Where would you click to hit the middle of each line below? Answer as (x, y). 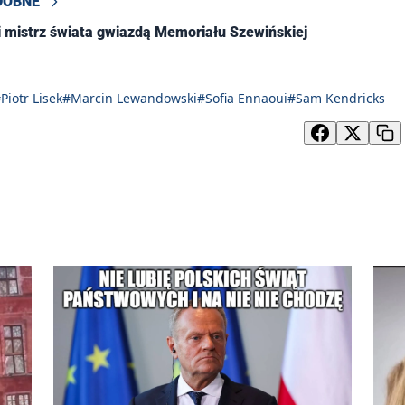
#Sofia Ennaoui (242, 99)
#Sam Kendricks (336, 99)
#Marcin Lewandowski (130, 99)
